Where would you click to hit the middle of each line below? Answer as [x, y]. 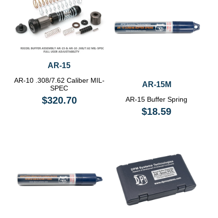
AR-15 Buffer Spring [157, 99]
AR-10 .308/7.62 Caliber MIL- [59, 81]
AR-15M [156, 84]
